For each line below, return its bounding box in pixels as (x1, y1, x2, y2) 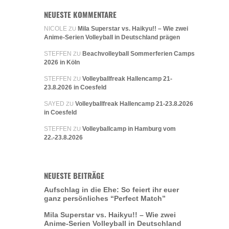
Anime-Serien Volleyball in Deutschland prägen (44, 34, 180, 41)
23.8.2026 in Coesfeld (44, 84, 106, 91)
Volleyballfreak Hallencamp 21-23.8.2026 (75, 100, 193, 108)
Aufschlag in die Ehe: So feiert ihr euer (44, 186, 179, 194)
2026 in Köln (44, 59, 80, 66)
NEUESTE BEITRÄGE (44, 170, 104, 181)
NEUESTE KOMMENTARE (44, 9, 117, 20)
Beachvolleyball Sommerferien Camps (82, 50, 195, 58)
